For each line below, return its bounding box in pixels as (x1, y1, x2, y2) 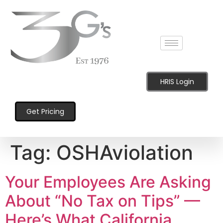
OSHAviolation (56, 140, 193, 165)
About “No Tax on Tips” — (5, 191, 200, 211)
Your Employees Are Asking (5, 172, 211, 192)
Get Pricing (26, 106, 64, 116)
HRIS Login (160, 76, 194, 87)
